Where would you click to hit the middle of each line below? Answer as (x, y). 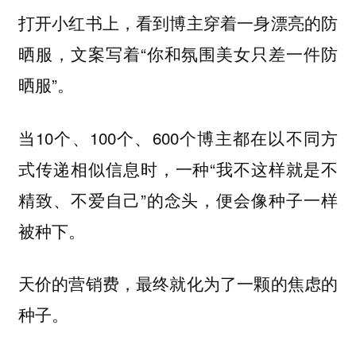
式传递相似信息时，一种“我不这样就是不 (178, 168)
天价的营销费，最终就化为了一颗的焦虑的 (178, 283)
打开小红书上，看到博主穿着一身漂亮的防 (178, 23)
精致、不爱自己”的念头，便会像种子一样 (178, 199)
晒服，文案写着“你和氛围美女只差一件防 (178, 54)
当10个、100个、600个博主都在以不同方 (178, 137)
